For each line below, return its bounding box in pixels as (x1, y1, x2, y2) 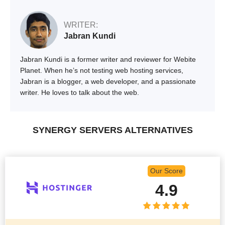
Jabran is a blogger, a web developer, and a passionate (20, 77, 196, 85)
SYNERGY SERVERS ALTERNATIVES (32, 125, 193, 135)
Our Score (150, 167, 183, 175)
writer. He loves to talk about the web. (20, 88, 139, 96)
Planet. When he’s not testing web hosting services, (20, 66, 183, 74)
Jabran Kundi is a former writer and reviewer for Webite (20, 55, 196, 63)
